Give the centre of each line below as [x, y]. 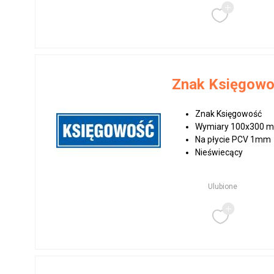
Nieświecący [219, 152]
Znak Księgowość [229, 114]
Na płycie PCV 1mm [233, 139]
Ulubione [222, 187]
